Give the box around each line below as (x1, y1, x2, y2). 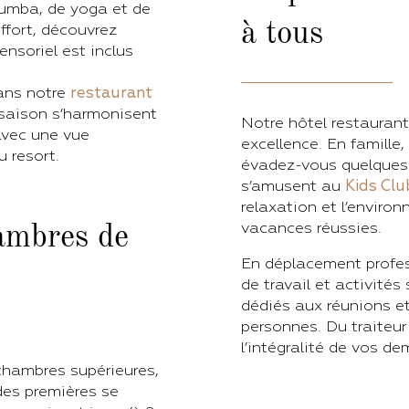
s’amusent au (241, 176, 345, 195)
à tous (241, 18, 323, 50)
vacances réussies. (241, 218, 382, 237)
